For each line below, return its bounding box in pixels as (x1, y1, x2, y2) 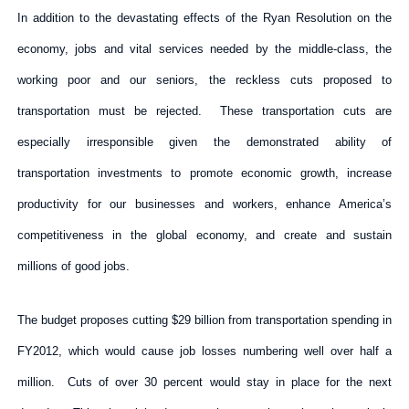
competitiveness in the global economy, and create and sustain (16, 227, 393, 242)
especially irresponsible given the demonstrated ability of (16, 134, 393, 149)
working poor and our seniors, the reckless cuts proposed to (16, 72, 393, 87)
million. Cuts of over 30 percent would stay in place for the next (16, 374, 393, 389)
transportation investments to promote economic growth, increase (16, 165, 393, 180)
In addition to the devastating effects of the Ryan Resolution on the (16, 10, 393, 25)
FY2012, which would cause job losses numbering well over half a (16, 343, 393, 358)
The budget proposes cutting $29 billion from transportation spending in (16, 312, 393, 327)
